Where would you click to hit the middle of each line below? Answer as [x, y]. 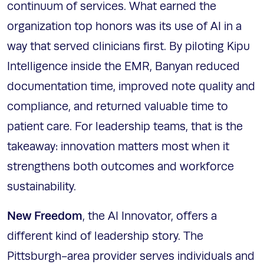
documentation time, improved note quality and [131, 87]
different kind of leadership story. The [105, 237]
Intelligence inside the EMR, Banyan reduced [123, 67]
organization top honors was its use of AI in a [124, 27]
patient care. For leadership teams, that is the [125, 127]
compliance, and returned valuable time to [118, 107]
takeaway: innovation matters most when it [118, 147]
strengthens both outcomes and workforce [121, 167]
